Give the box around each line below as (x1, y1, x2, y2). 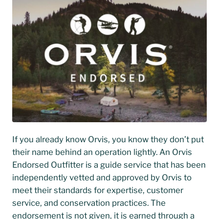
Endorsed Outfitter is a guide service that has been (12, 159, 206, 170)
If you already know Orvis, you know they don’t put (12, 134, 204, 144)
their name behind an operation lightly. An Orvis (12, 147, 192, 157)
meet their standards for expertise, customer (12, 185, 183, 195)
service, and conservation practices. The (12, 197, 166, 208)
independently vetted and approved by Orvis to (12, 172, 192, 182)
